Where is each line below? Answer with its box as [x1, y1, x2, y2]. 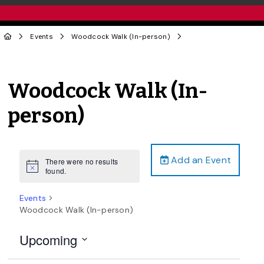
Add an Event [168, 153, 232, 166]
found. [45, 165, 67, 176]
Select [18, 249, 46, 260]
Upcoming [19, 230, 77, 249]
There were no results [45, 156, 118, 166]
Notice [25, 164, 48, 175]
